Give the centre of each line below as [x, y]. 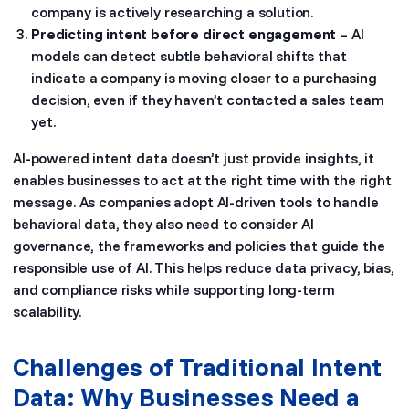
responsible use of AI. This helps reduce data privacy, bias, [204, 267]
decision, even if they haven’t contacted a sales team [208, 100]
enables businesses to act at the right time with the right [202, 180]
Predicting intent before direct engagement [184, 34]
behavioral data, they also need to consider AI [163, 224]
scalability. [47, 311]
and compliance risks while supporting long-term [174, 289]
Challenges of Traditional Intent [198, 367]
